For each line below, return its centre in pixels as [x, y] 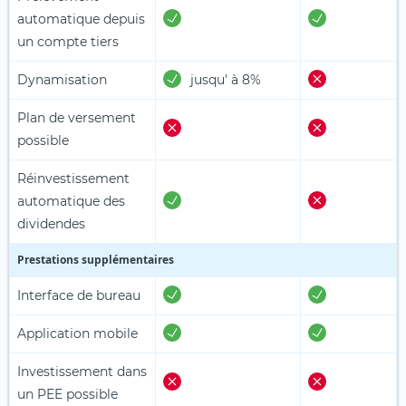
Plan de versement [77, 117]
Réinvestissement [73, 178]
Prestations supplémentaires [96, 259]
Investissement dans [82, 371]
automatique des [71, 201]
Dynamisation [62, 79]
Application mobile [77, 333]
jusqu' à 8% [226, 79]
